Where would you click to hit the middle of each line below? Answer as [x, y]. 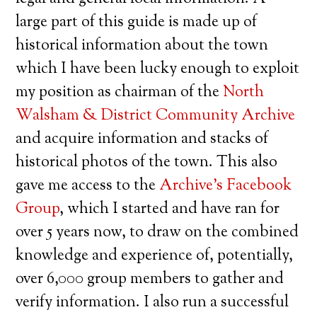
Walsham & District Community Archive [156, 116]
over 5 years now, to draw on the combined [157, 232]
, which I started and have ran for [170, 209]
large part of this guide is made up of [137, 22]
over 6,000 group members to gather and [150, 279]
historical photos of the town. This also [147, 162]
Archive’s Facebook [226, 186]
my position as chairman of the [120, 92]
